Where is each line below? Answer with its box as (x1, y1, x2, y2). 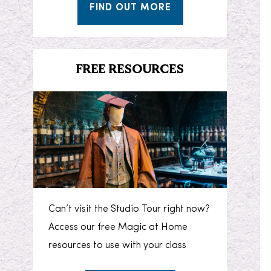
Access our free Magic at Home (48, 223, 188, 233)
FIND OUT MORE (89, 3, 171, 13)
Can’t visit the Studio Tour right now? (48, 204, 211, 215)
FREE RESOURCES (76, 64, 184, 77)
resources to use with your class (48, 241, 187, 251)
